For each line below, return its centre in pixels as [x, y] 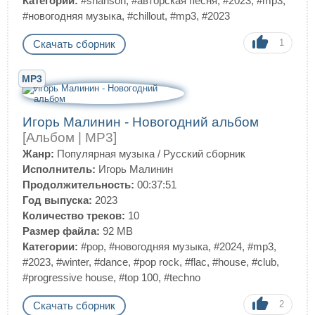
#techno [182, 277]
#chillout [146, 16]
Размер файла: [61, 231]
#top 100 [139, 277]
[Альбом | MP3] [70, 137]
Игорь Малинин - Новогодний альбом [141, 122]
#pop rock [156, 262]
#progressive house [68, 277]
